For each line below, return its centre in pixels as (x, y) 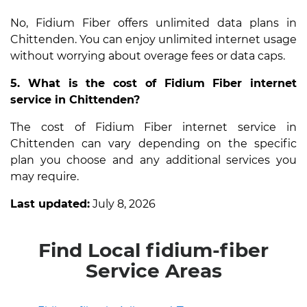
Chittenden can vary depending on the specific (153, 143)
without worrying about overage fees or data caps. (148, 56)
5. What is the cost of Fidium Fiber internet (153, 83)
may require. (45, 176)
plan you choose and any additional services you (153, 160)
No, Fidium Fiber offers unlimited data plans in (153, 23)
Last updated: (50, 204)
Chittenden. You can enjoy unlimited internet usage (153, 39)
